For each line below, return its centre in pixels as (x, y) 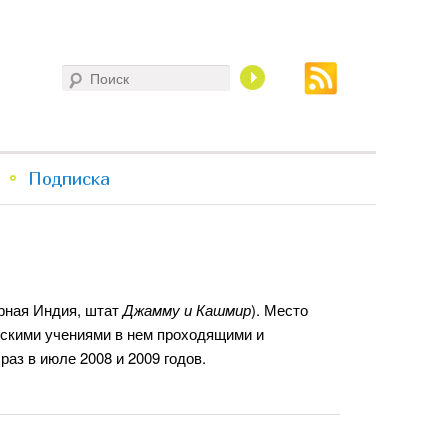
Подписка (68, 178)
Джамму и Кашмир (187, 309)
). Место (279, 309)
